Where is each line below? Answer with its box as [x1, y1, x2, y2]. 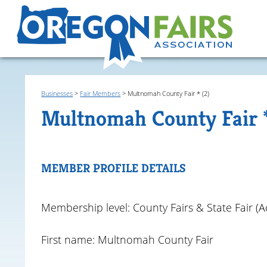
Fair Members [80, 89, 121, 98]
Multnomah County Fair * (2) [128, 89, 210, 98]
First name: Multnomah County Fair [41, 232, 214, 247]
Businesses [41, 89, 73, 98]
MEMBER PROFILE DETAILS [41, 160, 187, 176]
